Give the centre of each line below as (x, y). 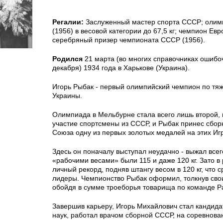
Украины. (67, 96)
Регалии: (68, 22)
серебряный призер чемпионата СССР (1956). (129, 40)
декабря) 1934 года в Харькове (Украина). (121, 68)
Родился (67, 59)
